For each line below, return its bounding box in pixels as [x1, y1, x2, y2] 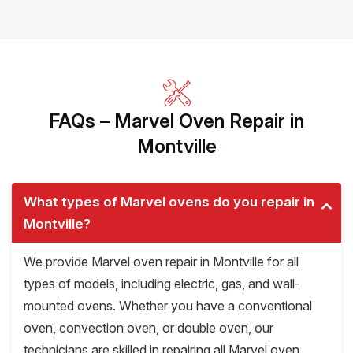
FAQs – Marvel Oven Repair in [49, 110, 304, 133]
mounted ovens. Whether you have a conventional [24, 298, 312, 314]
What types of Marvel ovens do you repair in [24, 194, 314, 210]
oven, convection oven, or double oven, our [24, 320, 273, 336]
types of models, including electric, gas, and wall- [24, 276, 300, 292]
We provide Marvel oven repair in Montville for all [24, 254, 299, 270]
